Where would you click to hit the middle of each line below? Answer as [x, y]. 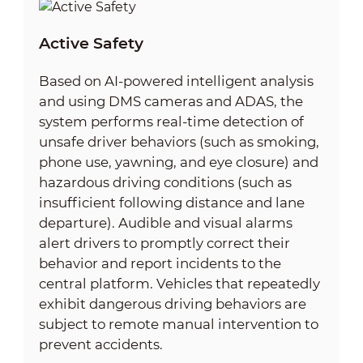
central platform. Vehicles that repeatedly [179, 283]
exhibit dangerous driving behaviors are [172, 303]
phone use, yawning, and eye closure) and [178, 162]
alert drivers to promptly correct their [164, 243]
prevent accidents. [100, 344]
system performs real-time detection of [171, 121]
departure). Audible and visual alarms [165, 222]
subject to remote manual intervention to [178, 324]
